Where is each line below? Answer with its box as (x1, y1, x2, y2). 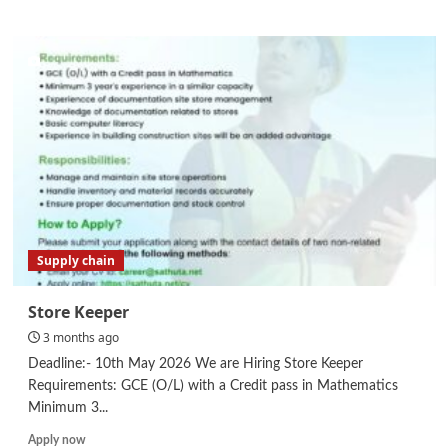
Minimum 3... (27, 400, 108, 415)
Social (84, 84, 117, 97)
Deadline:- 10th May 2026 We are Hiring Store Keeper (27, 356, 363, 371)
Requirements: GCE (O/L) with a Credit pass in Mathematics (27, 378, 398, 393)
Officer (84, 103, 122, 116)
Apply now (27, 433, 86, 446)
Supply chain (36, 251, 115, 269)
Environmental (84, 46, 162, 59)
